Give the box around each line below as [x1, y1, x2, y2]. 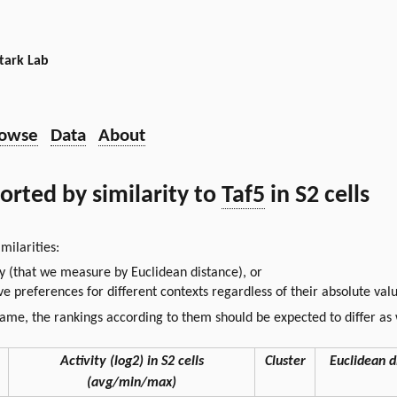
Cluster [264, 354, 306, 370]
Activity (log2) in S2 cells [59, 354, 204, 370]
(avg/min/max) [87, 376, 176, 391]
